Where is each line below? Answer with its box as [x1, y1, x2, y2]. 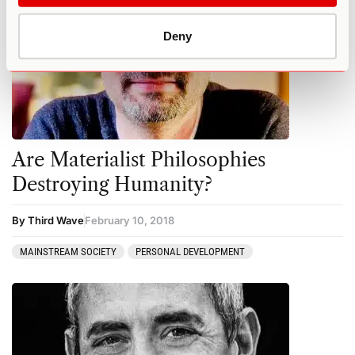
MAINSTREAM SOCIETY [20, 245, 116, 258]
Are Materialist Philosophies [12, 147, 265, 171]
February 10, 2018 [85, 213, 174, 227]
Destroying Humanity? [12, 172, 212, 196]
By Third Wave [12, 213, 84, 227]
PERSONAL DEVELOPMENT [136, 245, 245, 258]
